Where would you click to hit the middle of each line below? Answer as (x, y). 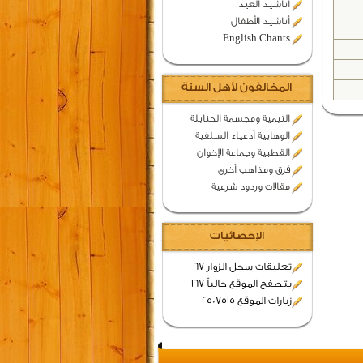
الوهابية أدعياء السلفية (242, 135)
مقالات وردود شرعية (250, 186)
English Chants (256, 38)
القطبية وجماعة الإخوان (243, 152)
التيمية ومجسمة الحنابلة (240, 118)
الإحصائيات (237, 235)
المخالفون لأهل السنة (237, 87)
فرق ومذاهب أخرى (254, 169)
